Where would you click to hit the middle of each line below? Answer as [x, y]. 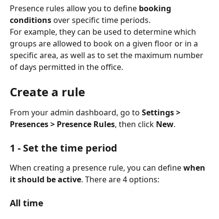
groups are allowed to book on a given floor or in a [105, 44]
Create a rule [47, 92]
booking [156, 8]
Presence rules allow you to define [74, 8]
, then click [135, 124]
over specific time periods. [101, 20]
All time [27, 203]
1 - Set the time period [64, 148]
